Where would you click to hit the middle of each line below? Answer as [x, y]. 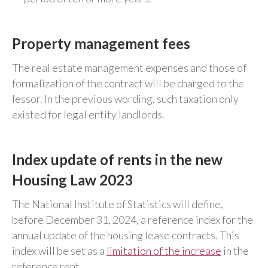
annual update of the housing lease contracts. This [126, 235]
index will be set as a [59, 250]
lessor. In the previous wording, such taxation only [125, 98]
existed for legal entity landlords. [88, 114]
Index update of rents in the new [117, 159]
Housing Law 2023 [72, 179]
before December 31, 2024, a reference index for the [133, 219]
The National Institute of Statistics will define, [118, 204]
